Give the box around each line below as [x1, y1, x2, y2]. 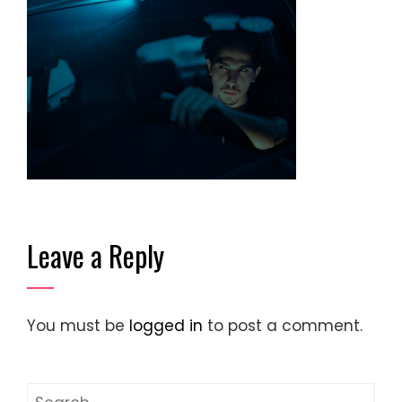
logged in [129, 314, 203, 336]
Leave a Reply [27, 233, 164, 276]
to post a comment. [203, 314, 363, 336]
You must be [27, 314, 129, 336]
